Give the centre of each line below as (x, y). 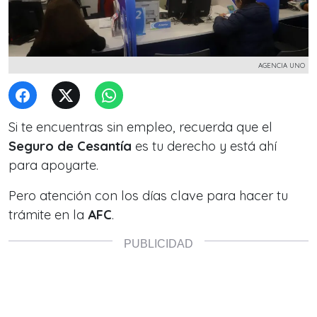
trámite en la (48, 215)
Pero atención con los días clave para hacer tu (148, 196)
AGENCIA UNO (282, 65)
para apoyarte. (53, 165)
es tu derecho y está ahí (204, 146)
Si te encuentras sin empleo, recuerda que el (140, 127)
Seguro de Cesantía (70, 146)
